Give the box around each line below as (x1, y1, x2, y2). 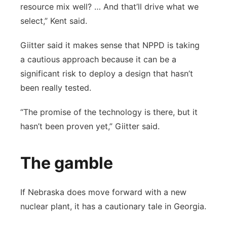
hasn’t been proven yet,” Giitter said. (20, 121, 162, 131)
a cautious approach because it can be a (20, 54, 176, 64)
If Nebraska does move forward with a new (20, 187, 186, 197)
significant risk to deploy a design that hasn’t (20, 68, 193, 79)
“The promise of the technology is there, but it (20, 107, 198, 117)
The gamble (20, 153, 113, 173)
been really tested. (20, 83, 94, 93)
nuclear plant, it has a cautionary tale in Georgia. (20, 201, 206, 211)
